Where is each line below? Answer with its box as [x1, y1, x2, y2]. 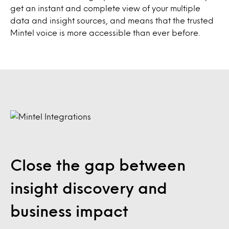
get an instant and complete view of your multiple [10, 5, 200, 11]
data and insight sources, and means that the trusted [10, 17, 214, 24]
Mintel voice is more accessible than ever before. [10, 29, 200, 36]
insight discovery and [10, 181, 167, 194]
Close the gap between [10, 158, 186, 171]
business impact [10, 204, 128, 217]
